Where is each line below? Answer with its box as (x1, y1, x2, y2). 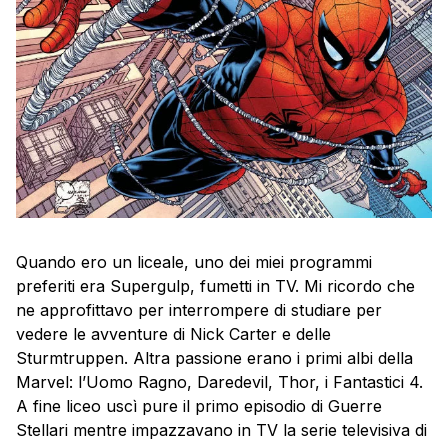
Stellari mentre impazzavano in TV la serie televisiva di (16, 420, 427, 440)
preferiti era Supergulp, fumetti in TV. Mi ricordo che (16, 276, 415, 296)
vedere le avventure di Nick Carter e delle (16, 324, 331, 344)
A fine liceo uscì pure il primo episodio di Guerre (16, 396, 382, 416)
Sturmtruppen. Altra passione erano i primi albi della (16, 348, 413, 368)
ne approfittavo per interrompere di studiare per (16, 300, 382, 320)
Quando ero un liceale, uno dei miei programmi (16, 252, 372, 272)
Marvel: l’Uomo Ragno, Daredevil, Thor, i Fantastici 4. (16, 372, 423, 392)
